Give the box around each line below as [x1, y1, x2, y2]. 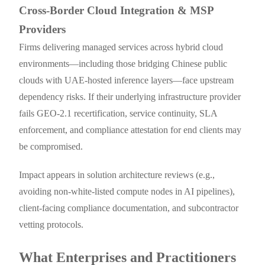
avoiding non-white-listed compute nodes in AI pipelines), [19, 186, 235, 197]
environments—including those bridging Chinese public [19, 59, 228, 69]
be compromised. [19, 141, 83, 152]
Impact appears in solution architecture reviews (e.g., [19, 170, 215, 180]
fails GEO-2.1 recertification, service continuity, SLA [19, 108, 218, 119]
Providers [19, 23, 66, 36]
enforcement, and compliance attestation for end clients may [19, 125, 242, 135]
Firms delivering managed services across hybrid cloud [19, 42, 224, 53]
